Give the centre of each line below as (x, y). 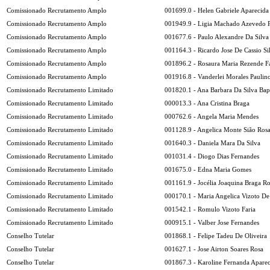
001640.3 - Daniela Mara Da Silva (212, 143)
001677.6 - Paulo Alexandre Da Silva (217, 37)
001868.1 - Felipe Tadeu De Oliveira (216, 236)
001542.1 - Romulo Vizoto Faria (210, 209)
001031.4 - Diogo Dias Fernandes (212, 156)
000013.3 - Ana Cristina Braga (207, 103)
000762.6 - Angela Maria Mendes (212, 116)
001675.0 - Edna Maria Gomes (208, 169)
